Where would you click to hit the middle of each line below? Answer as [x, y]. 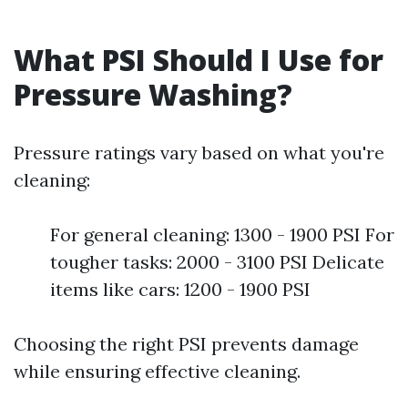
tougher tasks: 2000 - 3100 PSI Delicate [217, 262]
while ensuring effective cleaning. [157, 371]
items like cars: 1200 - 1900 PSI [180, 289]
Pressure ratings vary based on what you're [199, 153]
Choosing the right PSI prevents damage [186, 344]
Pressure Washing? [153, 94]
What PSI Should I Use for [199, 60]
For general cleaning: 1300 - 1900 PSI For [222, 235]
